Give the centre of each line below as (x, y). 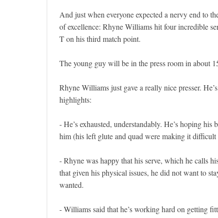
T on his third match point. (100, 39)
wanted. (72, 185)
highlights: (75, 100)
